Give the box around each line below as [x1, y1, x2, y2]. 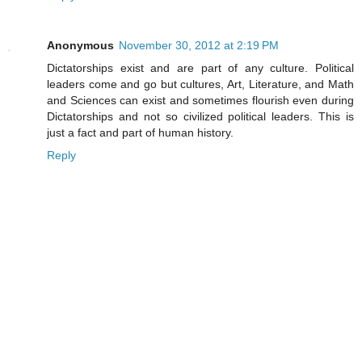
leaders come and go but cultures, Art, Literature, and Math [47, 77, 354, 90]
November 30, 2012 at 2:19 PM [119, 38, 279, 52]
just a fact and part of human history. [47, 125, 234, 139]
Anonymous [47, 38, 114, 52]
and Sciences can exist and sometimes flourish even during [47, 93, 354, 107]
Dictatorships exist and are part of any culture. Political [47, 61, 354, 74]
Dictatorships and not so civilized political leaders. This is [47, 109, 354, 123]
